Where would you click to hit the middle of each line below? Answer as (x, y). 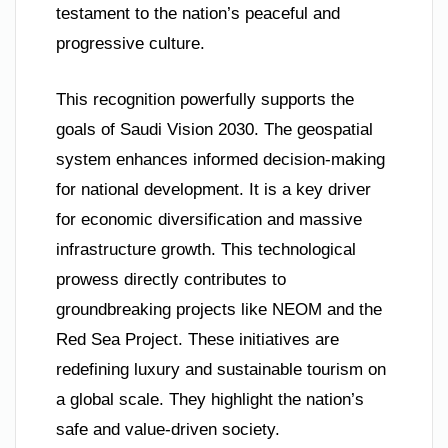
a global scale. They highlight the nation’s (210, 399)
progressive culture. (130, 44)
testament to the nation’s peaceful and (198, 14)
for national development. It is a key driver (213, 189)
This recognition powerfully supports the (205, 99)
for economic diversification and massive (209, 219)
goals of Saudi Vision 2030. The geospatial (214, 129)
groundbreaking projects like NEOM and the (219, 309)
